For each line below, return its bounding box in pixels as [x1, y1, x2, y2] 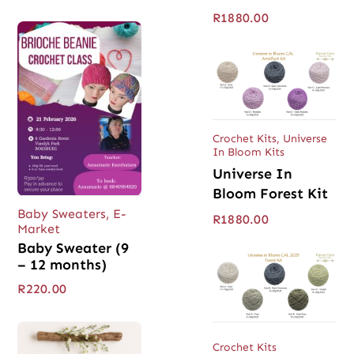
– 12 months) [17, 256, 107, 274]
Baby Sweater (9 [17, 239, 130, 258]
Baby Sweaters [17, 206, 107, 222]
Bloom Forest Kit [213, 185, 328, 203]
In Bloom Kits [213, 145, 284, 160]
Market [17, 221, 61, 237]
